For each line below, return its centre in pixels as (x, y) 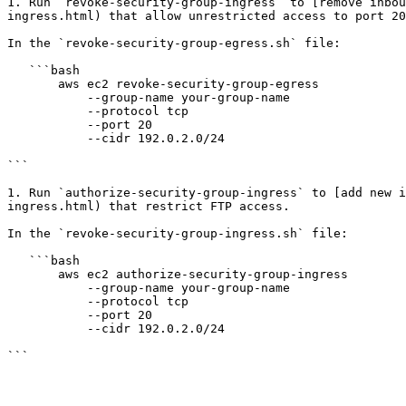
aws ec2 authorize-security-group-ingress (33, 274)
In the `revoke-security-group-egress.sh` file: (174, 43)
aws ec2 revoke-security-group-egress (33, 84)
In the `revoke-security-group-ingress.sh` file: (178, 233)
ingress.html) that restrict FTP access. (149, 206)
